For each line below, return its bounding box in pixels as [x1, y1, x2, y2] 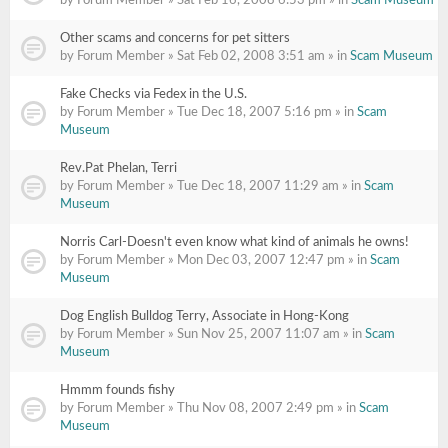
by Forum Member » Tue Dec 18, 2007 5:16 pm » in [60, 106, 357, 119]
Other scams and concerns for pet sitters [60, 32, 290, 45]
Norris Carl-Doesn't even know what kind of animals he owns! [60, 236, 409, 249]
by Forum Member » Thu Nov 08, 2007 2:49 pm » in [60, 402, 359, 415]
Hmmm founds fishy [60, 384, 175, 397]
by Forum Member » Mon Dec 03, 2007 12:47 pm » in [60, 254, 370, 267]
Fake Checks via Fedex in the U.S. [60, 88, 247, 101]
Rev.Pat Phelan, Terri [60, 162, 177, 175]
